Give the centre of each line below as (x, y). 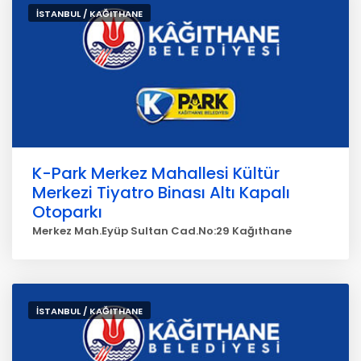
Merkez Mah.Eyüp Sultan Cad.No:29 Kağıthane (162, 231)
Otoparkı (67, 212)
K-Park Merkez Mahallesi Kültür (156, 173)
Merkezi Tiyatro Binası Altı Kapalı (161, 193)
